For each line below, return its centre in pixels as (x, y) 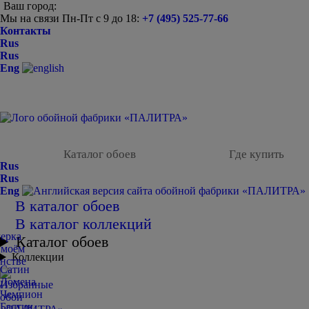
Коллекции (38, 257)
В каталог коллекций (83, 224)
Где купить (257, 154)
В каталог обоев (67, 206)
